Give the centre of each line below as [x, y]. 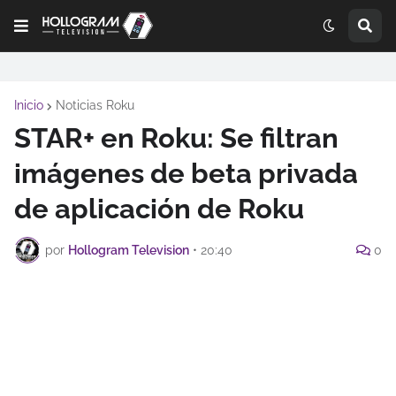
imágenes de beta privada [186, 173]
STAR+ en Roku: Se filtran [176, 138]
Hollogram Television [129, 250]
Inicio [29, 105]
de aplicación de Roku [159, 209]
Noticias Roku [95, 105]
